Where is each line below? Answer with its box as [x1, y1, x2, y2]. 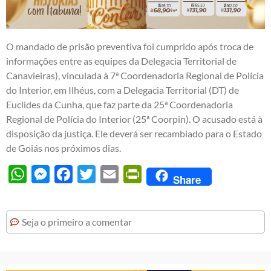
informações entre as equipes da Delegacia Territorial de [6, 54, 237, 67]
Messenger [50, 168, 96, 180]
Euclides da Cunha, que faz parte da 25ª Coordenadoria [6, 98, 233, 110]
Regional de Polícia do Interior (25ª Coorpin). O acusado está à [6, 113, 263, 125]
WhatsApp [27, 168, 72, 180]
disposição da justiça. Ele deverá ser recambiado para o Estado [6, 127, 262, 139]
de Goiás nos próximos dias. [6, 142, 121, 154]
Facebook [73, 168, 113, 180]
